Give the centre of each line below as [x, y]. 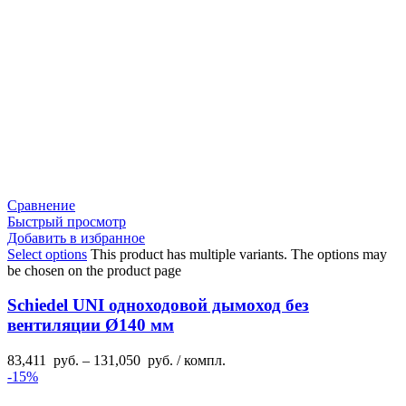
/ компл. [199, 361]
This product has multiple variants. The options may [239, 254]
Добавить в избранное [76, 237]
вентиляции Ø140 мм [91, 325]
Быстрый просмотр [67, 221]
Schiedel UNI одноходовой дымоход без [158, 305]
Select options [47, 254]
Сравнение [41, 205]
